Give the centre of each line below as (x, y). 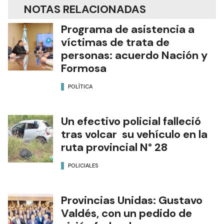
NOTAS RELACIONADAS (85, 9)
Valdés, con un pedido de (126, 213)
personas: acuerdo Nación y (134, 55)
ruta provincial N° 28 (114, 147)
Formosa (84, 68)
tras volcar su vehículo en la (134, 134)
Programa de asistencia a (128, 29)
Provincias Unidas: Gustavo (132, 200)
